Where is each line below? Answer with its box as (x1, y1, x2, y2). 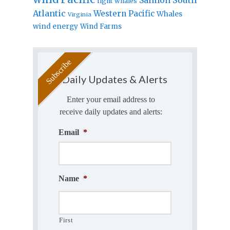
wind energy (32, 22, 78, 31)
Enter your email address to (66, 94, 155, 104)
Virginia (67, 10, 91, 18)
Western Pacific (93, 8, 155, 18)
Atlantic (32, 8, 66, 18)
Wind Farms (80, 22, 122, 31)
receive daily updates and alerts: (59, 107, 162, 116)
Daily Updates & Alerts (62, 72, 168, 85)
